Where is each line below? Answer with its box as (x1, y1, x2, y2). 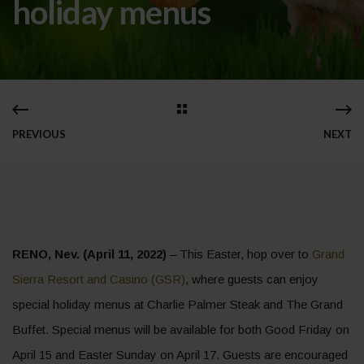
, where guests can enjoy (185, 272, 318, 286)
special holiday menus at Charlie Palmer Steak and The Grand (12, 297, 343, 311)
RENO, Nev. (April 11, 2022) (12, 247, 167, 261)
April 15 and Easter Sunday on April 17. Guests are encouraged (12, 348, 348, 362)
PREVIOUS (12, 128, 66, 141)
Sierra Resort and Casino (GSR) (12, 272, 185, 286)
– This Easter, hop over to (167, 247, 312, 261)
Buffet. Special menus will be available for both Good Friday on (12, 323, 349, 336)
